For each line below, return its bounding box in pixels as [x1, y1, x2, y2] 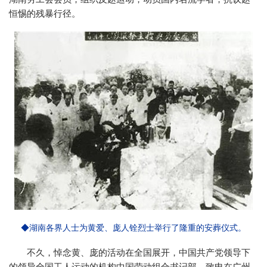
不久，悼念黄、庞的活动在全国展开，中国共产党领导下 [27, 248, 250, 257]
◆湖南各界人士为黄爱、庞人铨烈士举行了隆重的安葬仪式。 [21, 223, 246, 232]
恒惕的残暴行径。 [9, 9, 80, 18]
